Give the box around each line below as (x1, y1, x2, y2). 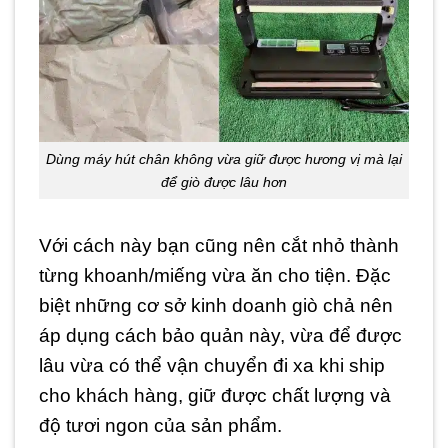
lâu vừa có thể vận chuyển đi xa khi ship (39, 355, 385, 377)
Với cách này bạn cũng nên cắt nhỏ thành (39, 235, 399, 257)
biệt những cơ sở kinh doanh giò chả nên (39, 295, 393, 317)
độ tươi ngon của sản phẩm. (39, 415, 282, 437)
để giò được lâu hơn (161, 173, 287, 190)
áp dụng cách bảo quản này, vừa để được (39, 325, 402, 347)
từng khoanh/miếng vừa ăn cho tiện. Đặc (39, 265, 391, 287)
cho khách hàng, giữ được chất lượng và (39, 385, 391, 407)
